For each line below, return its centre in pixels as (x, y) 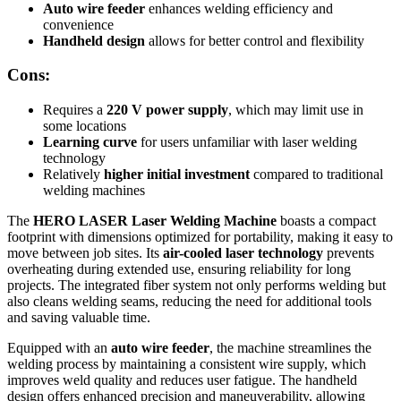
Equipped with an (59, 348)
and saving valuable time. (79, 318)
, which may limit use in (296, 110)
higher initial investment (177, 175)
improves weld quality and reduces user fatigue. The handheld (182, 380)
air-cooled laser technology (243, 253)
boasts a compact (326, 221)
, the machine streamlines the (290, 348)
